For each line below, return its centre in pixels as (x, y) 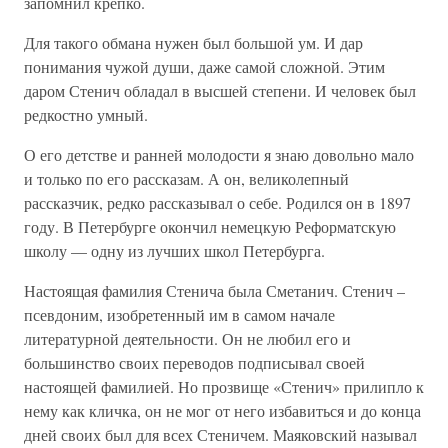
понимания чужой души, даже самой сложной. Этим (204, 66)
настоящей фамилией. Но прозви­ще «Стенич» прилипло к (224, 386)
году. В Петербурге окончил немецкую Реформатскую (210, 226)
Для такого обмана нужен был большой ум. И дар (193, 42)
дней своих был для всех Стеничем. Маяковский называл (220, 434)
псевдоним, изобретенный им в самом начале (179, 314)
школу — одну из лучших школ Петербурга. (174, 250)
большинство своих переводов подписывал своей (194, 362)
